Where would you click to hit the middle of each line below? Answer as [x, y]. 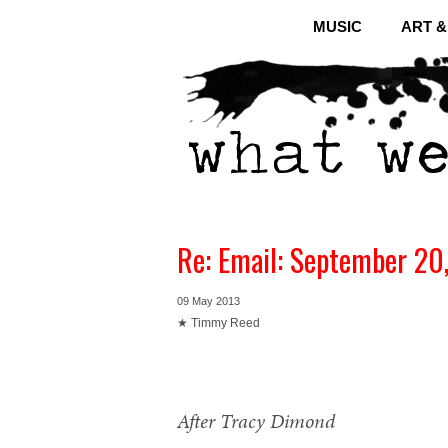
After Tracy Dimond [256, 421]
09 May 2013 [208, 301]
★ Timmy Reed [218, 323]
